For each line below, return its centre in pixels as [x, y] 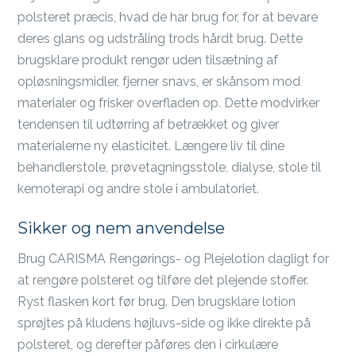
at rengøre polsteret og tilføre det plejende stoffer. [163, 281]
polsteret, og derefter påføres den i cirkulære [148, 345]
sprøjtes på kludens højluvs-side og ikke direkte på [164, 323]
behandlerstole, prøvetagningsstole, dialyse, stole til [170, 168]
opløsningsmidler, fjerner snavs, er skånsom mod [159, 82]
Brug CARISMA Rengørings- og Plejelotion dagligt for [174, 259]
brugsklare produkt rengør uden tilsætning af [148, 60]
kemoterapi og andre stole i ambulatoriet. [139, 189]
